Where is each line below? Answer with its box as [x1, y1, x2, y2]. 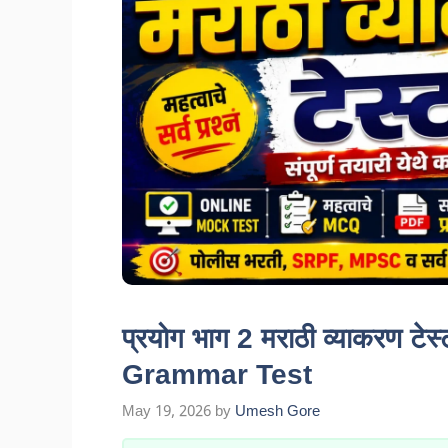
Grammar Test [122, 358, 312, 390]
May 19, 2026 [122, 401, 211, 422]
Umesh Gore [235, 401, 320, 422]
